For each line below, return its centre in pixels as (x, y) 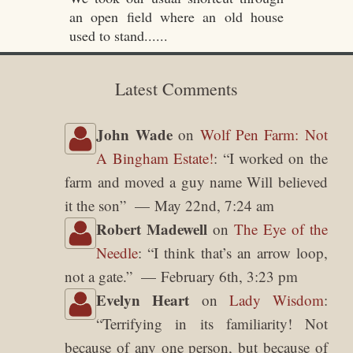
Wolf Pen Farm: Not (264, 135)
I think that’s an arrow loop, (241, 253)
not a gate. (96, 277)
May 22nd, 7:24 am (215, 206)
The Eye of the (281, 229)
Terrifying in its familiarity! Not (215, 324)
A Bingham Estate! (155, 158)
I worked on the (278, 158)
